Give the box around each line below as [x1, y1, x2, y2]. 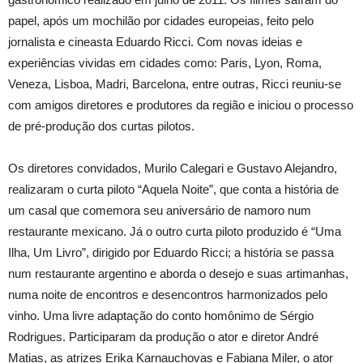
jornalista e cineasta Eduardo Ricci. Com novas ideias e [8, 35, 302, 49]
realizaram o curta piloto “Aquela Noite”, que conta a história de [8, 182, 339, 196]
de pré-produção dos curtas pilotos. [8, 119, 194, 133]
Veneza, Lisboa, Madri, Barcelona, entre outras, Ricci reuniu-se [8, 77, 341, 91]
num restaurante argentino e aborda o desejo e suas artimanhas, [8, 267, 348, 280]
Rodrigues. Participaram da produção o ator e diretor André [8, 330, 318, 344]
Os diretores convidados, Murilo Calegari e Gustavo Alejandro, [8, 161, 337, 175]
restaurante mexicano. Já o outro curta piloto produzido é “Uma [8, 224, 341, 238]
